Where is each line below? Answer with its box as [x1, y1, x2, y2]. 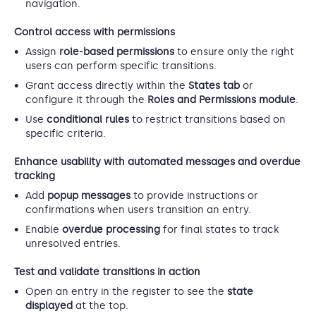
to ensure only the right [174, 45, 294, 58]
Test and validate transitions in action [14, 265, 200, 278]
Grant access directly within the [25, 79, 188, 92]
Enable [25, 223, 62, 236]
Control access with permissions [14, 25, 175, 38]
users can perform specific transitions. [25, 59, 217, 72]
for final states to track [160, 223, 279, 236]
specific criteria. [25, 127, 106, 140]
